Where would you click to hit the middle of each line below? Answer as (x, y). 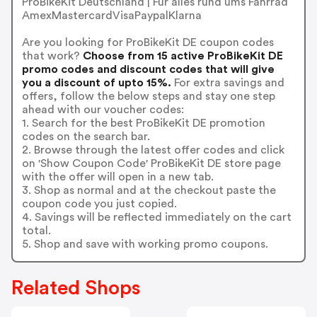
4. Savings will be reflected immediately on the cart (156, 217)
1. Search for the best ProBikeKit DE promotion (143, 123)
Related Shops (76, 288)
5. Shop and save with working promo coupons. (145, 244)
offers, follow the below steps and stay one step (148, 96)
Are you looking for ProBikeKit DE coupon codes (148, 42)
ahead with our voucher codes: (103, 109)
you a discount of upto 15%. (96, 82)
